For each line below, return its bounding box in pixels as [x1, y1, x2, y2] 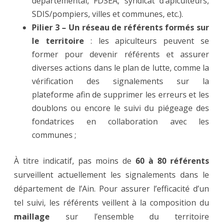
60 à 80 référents [135, 155, 209, 166]
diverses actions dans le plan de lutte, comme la [32, 62, 209, 73]
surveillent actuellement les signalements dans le [14, 169, 209, 180]
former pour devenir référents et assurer [32, 48, 209, 60]
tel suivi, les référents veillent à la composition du [14, 197, 209, 208]
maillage [14, 211, 50, 222]
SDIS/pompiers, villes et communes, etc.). [32, 8, 183, 19]
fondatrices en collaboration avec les [32, 115, 209, 127]
